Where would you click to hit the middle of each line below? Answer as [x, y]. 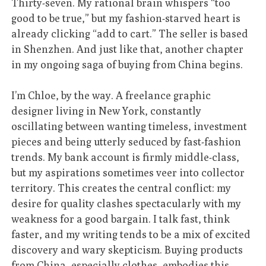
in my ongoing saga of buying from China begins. [127, 64]
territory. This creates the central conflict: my [121, 188]
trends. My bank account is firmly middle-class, [126, 157]
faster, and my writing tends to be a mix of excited [131, 235]
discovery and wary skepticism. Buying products [127, 250]
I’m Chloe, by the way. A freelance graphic [111, 96]
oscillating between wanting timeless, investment [129, 126]
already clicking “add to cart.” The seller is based [130, 33]
